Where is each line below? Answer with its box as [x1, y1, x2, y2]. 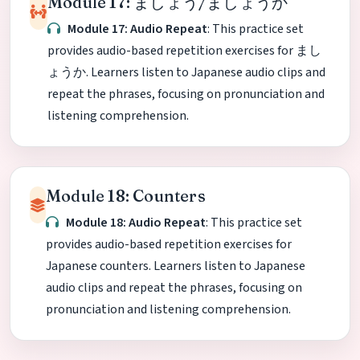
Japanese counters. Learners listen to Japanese [46, 257, 305, 276]
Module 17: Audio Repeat [67, 20, 208, 39]
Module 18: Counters [46, 186, 206, 207]
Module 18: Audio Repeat [66, 214, 207, 232]
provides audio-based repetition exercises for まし [47, 42, 321, 60]
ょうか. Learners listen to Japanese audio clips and [47, 63, 325, 82]
